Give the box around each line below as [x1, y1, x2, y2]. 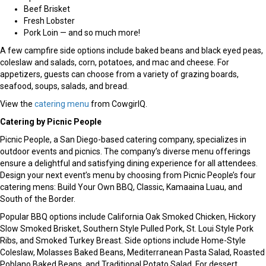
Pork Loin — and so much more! [24, 28, 140, 38]
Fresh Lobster [24, 16, 75, 26]
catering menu [34, 99, 89, 109]
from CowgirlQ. [89, 99, 147, 109]
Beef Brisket [24, 4, 70, 14]
